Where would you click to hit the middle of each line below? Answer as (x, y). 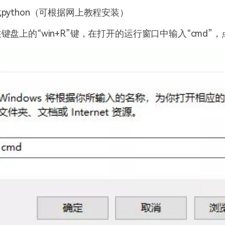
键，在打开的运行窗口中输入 (128, 33)
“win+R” (53, 33)
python (16, 12)
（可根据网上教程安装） (79, 12)
